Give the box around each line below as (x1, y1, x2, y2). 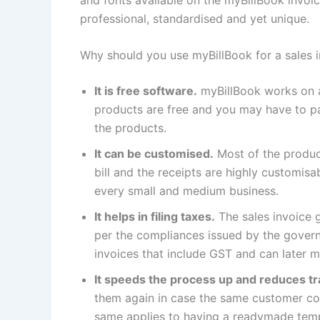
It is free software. (94, 84, 197, 99)
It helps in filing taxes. (94, 209, 215, 224)
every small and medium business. (94, 184, 282, 199)
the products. (94, 121, 170, 136)
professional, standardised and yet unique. (80, 11, 313, 26)
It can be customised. (94, 146, 214, 161)
